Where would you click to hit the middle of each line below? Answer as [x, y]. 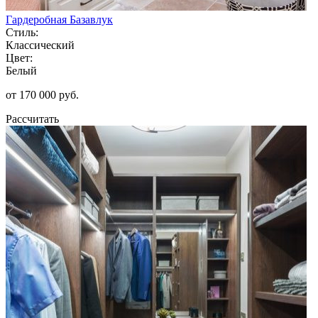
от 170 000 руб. [42, 94]
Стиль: [22, 32]
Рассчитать [32, 119]
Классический [40, 45]
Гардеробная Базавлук [59, 19]
